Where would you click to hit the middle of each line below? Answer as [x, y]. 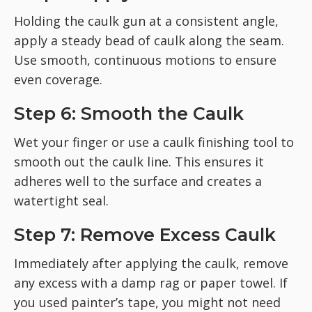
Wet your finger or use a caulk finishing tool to [154, 142]
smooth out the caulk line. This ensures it [139, 162]
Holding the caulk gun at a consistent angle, [146, 21]
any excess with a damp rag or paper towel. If [151, 283]
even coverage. [58, 80]
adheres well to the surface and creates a [138, 181]
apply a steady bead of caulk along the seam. [149, 41]
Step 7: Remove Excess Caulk [145, 235]
